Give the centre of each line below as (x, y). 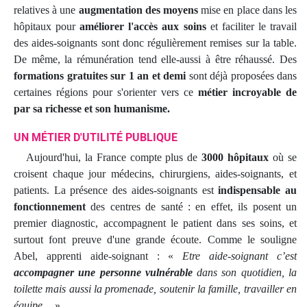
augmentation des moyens (138, 10)
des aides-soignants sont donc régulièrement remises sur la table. (155, 43)
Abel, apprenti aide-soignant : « (98, 256)
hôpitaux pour (47, 27)
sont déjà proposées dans (241, 76)
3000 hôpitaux (235, 158)
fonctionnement (50, 207)
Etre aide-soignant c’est (240, 256)
